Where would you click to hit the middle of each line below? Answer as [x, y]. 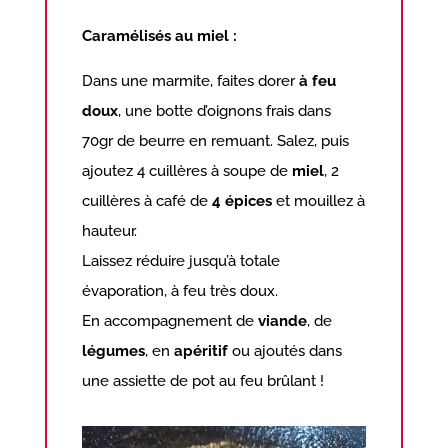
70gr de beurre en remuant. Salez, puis [216, 140]
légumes [114, 350]
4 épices [242, 200]
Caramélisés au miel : [160, 35]
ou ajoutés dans [285, 350]
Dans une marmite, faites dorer [191, 80]
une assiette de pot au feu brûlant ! [203, 380]
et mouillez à [319, 200]
